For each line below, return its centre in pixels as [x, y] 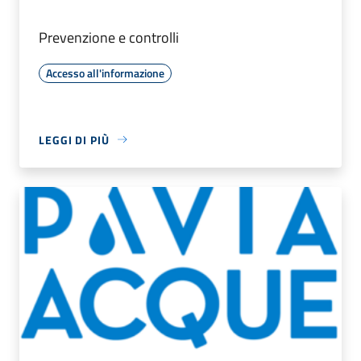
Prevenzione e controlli [109, 37]
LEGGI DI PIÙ [74, 139]
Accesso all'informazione [105, 73]
